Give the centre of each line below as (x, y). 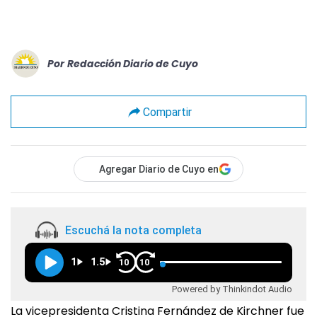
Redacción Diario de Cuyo (133, 63)
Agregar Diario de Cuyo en (159, 169)
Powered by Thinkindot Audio (232, 289)
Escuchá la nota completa (133, 230)
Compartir (167, 112)
